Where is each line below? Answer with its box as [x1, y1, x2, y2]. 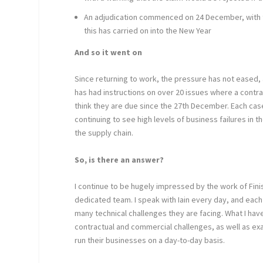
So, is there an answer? [75, 154, 164, 165]
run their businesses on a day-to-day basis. [75, 235, 225, 246]
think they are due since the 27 [75, 100, 183, 112]
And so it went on [75, 46, 143, 58]
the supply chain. [75, 127, 134, 139]
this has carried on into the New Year [84, 25, 212, 36]
